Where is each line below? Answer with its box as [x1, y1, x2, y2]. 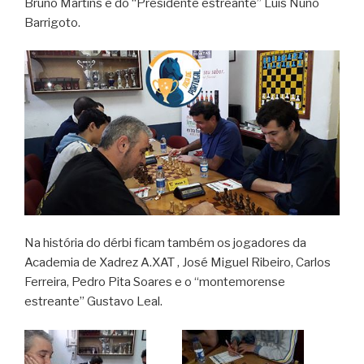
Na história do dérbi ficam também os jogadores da [24, 236, 306, 251]
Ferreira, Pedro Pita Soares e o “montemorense [24, 275, 285, 290]
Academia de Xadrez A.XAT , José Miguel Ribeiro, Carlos [24, 255, 331, 271]
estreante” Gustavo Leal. [24, 294, 162, 310]
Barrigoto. [24, 15, 80, 30]
